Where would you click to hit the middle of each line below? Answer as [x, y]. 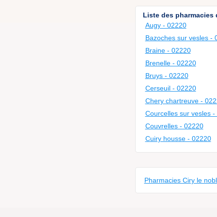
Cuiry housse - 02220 [178, 139]
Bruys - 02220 [167, 76]
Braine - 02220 [168, 50]
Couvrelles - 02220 [174, 126]
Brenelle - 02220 [170, 63]
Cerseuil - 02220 [170, 88]
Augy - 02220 [166, 25]
